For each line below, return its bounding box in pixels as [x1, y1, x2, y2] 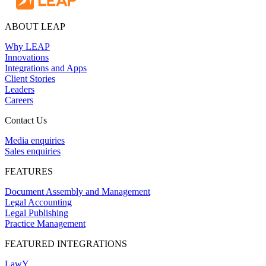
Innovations [5, 52, 49, 63]
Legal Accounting [5, 197, 72, 208]
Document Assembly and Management [5, 186, 150, 197]
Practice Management [5, 218, 85, 229]
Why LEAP [5, 42, 50, 52]
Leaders [5, 84, 34, 95]
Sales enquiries [5, 146, 61, 157]
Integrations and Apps [5, 63, 87, 74]
